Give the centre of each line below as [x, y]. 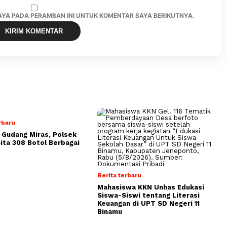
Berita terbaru [119, 175]
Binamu [110, 211]
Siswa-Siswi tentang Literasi [148, 195]
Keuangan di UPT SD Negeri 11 [148, 203]
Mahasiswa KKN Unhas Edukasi [151, 187]
